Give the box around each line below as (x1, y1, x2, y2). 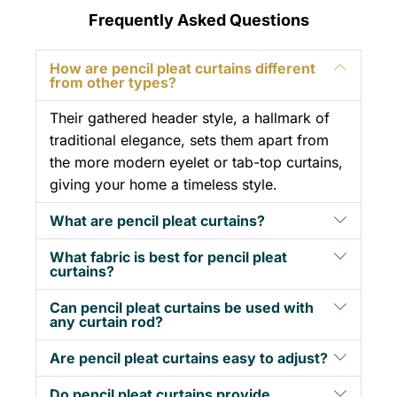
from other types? (50, 74, 176, 92)
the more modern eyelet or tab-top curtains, (50, 153, 343, 172)
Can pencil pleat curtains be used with (50, 299, 314, 317)
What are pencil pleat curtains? (50, 212, 265, 230)
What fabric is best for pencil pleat (50, 248, 287, 267)
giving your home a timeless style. (50, 175, 277, 194)
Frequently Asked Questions (88, 11, 309, 30)
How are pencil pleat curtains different (50, 59, 315, 78)
